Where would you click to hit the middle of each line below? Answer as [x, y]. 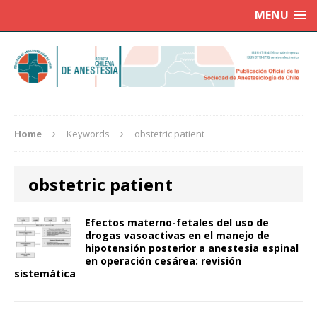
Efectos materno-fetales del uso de [177, 223]
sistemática [45, 274]
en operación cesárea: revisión [163, 261]
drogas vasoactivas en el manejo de [177, 236]
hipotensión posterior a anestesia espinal [192, 248]
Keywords [88, 134]
